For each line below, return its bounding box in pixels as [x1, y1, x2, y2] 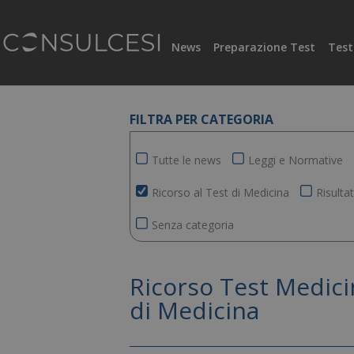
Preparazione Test [213, 40, 316, 55]
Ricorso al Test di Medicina [152, 185, 290, 200]
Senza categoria [152, 217, 235, 232]
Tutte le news [152, 153, 222, 168]
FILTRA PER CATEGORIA [130, 111, 274, 128]
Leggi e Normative [248, 153, 344, 168]
